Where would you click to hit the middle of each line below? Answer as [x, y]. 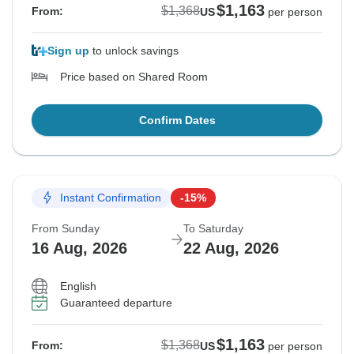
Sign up [68, 50]
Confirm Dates [177, 120]
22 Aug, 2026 [231, 248]
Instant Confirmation [111, 198]
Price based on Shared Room [134, 76]
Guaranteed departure [116, 302]
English [78, 286]
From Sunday [66, 228]
